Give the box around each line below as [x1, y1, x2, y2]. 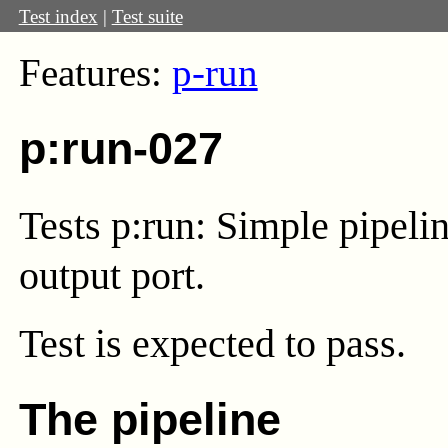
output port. [18, 252, 205, 298]
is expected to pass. [94, 321, 406, 367]
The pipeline [18, 394, 281, 446]
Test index [18, 5, 98, 27]
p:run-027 [18, 123, 223, 175]
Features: [18, 51, 172, 96]
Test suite [111, 5, 183, 27]
